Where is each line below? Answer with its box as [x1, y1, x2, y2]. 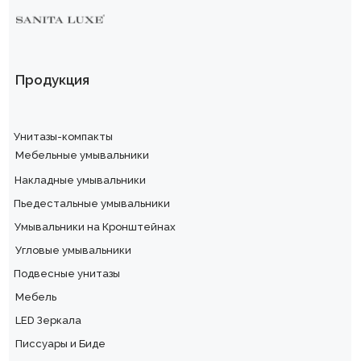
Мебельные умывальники [15, 148, 149, 161]
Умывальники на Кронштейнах [15, 220, 176, 233]
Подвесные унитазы [14, 267, 120, 280]
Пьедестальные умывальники [14, 197, 170, 210]
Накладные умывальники [15, 173, 146, 186]
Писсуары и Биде [15, 337, 106, 350]
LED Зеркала [15, 313, 81, 326]
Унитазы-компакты [13, 130, 113, 143]
